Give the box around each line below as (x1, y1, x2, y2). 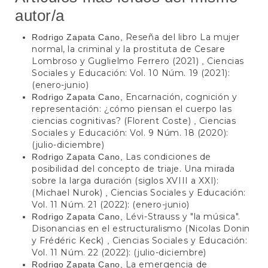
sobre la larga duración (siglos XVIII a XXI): (32, 175, 219, 187)
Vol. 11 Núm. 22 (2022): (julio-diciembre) (32, 247, 206, 258)
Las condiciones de (125, 151, 211, 163)
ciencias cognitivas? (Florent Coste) (32, 115, 194, 127)
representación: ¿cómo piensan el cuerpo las (32, 103, 232, 115)
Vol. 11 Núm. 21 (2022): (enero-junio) (32, 199, 190, 211)
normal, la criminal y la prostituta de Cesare (32, 44, 226, 55)
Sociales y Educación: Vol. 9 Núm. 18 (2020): (32, 127, 229, 139)
